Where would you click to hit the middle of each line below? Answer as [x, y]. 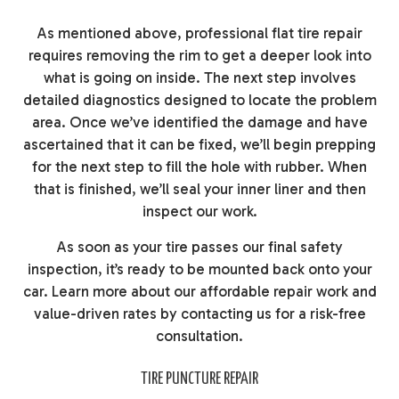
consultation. [199, 336]
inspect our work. [199, 212]
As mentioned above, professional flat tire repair [199, 33]
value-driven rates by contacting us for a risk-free [199, 314]
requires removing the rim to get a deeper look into [199, 56]
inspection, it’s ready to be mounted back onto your [199, 269]
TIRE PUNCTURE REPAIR [199, 380]
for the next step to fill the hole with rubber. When [199, 167]
